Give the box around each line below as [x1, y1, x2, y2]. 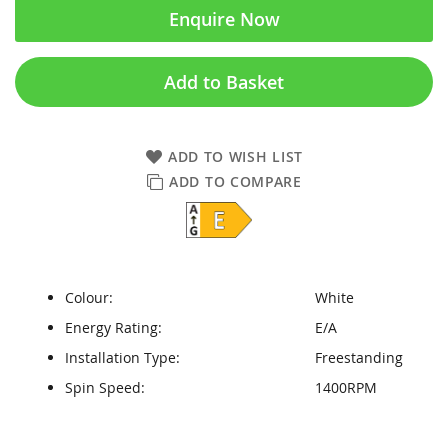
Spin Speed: [65, 378, 145, 397]
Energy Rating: [65, 318, 162, 337]
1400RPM [315, 378, 377, 397]
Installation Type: [65, 348, 180, 367]
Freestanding [315, 348, 403, 367]
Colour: [65, 288, 113, 307]
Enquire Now [168, 7, 280, 31]
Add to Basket [164, 70, 284, 94]
